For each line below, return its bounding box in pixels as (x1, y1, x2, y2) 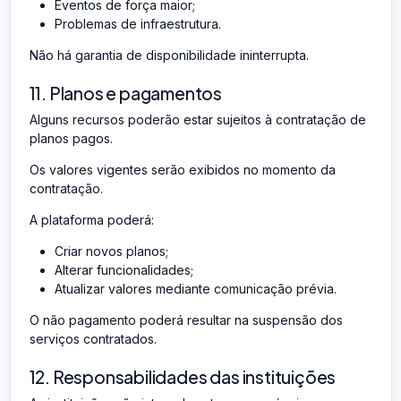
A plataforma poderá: (29, 211, 154, 227)
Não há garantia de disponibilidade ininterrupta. (29, 47, 309, 63)
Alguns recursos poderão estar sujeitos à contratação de (29, 111, 366, 127)
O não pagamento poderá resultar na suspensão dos (29, 311, 343, 328)
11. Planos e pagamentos (29, 81, 223, 104)
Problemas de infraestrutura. (54, 15, 221, 31)
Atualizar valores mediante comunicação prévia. (54, 280, 337, 296)
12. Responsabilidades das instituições (29, 365, 337, 388)
